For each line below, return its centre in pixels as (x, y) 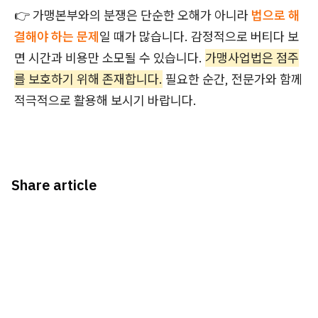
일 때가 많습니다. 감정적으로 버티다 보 (199, 37)
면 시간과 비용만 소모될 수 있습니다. (110, 58)
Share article (54, 185)
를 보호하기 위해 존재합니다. (88, 79)
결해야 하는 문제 (57, 37)
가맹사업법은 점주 (252, 58)
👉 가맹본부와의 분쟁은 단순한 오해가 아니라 (133, 15)
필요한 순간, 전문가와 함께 (232, 79)
